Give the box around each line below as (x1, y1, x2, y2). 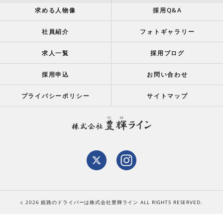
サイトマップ (147, 92, 188, 100)
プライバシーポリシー (21, 92, 90, 100)
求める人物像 (35, 6, 76, 14)
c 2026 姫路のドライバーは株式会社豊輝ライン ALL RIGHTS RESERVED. (20, 199, 203, 206)
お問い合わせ (147, 70, 188, 78)
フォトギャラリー (140, 27, 195, 35)
